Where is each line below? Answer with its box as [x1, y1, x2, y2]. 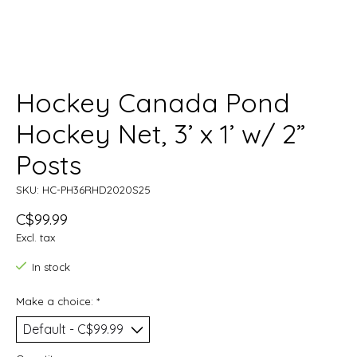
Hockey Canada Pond [16, 86, 290, 120]
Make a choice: [16, 294, 96, 308]
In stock [31, 261, 70, 274]
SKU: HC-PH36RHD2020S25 [16, 183, 151, 197]
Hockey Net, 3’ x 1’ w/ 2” [16, 117, 305, 151]
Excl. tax [16, 231, 55, 245]
